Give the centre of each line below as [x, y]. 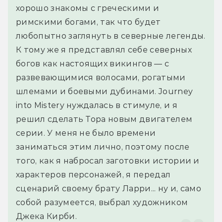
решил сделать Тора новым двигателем [104, 119]
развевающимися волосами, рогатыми [101, 78]
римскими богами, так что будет [88, 22]
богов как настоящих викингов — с [93, 64]
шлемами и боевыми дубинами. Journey [105, 92]
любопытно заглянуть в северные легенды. [111, 36]
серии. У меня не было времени [86, 133]
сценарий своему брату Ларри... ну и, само [109, 189]
